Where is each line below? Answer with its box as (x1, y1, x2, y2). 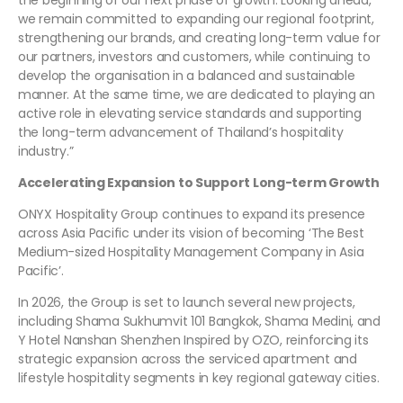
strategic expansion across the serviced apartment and (18, 350, 357, 369)
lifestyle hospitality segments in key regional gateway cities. (18, 369, 380, 388)
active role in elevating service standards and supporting (18, 104, 362, 123)
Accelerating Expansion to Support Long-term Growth (18, 174, 380, 193)
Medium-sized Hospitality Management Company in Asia (18, 243, 364, 262)
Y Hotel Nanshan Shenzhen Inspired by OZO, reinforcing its (18, 331, 369, 350)
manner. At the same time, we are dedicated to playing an (18, 85, 375, 104)
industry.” (18, 142, 74, 161)
